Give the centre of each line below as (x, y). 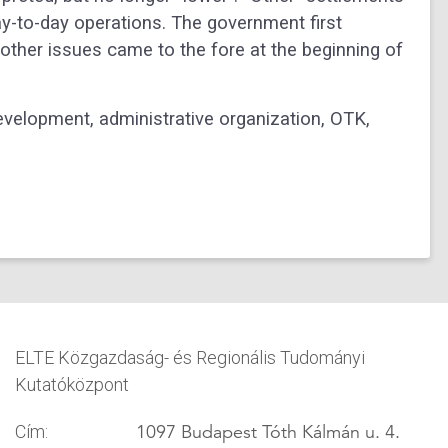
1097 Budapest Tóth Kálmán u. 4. (267, 432)
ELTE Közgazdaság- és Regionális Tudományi (189, 358)
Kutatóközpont (71, 385)
